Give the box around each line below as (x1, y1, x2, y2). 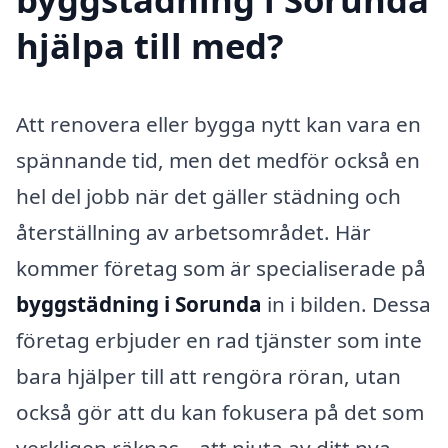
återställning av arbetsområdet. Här (16, 217, 371, 246)
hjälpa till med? (16, 21, 284, 69)
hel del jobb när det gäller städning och (16, 181, 401, 210)
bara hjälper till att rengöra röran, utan (16, 361, 401, 390)
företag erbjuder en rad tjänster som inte (16, 325, 422, 354)
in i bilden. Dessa (262, 289, 431, 318)
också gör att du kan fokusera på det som (16, 397, 424, 426)
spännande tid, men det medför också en (16, 145, 420, 174)
